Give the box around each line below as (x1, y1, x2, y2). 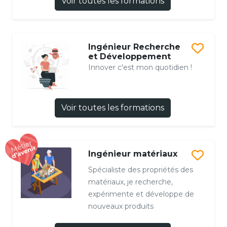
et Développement (88, 52, 171, 62)
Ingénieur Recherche (88, 42, 180, 52)
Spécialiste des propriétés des (88, 165, 193, 174)
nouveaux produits (88, 201, 154, 211)
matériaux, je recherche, (88, 177, 173, 186)
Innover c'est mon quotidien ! (88, 63, 192, 72)
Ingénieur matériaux (88, 148, 177, 159)
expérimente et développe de (88, 189, 194, 199)
